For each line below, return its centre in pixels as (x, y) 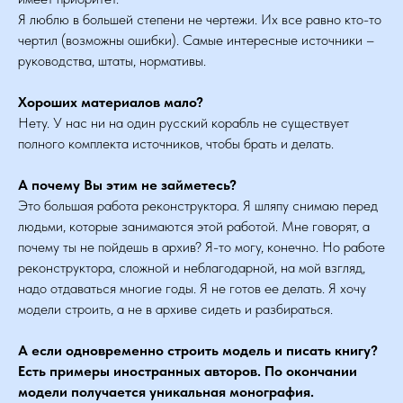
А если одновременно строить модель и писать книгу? (198, 350)
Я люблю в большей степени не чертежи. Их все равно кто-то (200, 19)
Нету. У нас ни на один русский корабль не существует (184, 123)
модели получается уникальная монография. (166, 392)
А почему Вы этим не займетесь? (127, 185)
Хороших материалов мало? (111, 102)
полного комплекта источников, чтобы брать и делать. (176, 143)
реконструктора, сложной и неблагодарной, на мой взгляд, (192, 268)
